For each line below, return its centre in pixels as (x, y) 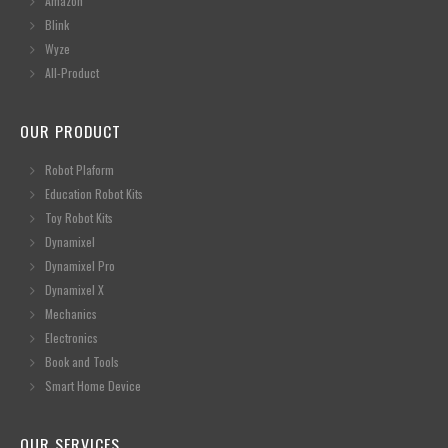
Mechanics (71, 314)
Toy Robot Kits (79, 218)
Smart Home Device (93, 386)
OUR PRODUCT (70, 131)
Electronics (71, 338)
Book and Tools (82, 362)
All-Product (72, 73)
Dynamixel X (74, 290)
